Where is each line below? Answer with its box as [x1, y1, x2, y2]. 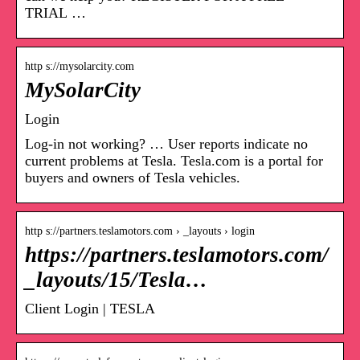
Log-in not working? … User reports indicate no [25, 135, 308, 152]
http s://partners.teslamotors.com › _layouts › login [25, 224, 255, 237]
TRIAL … [25, 4, 86, 21]
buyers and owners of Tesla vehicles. [25, 169, 240, 186]
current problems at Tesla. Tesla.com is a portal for [25, 152, 323, 169]
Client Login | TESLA [25, 300, 155, 317]
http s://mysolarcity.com [25, 59, 134, 72]
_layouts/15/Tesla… [25, 267, 207, 292]
